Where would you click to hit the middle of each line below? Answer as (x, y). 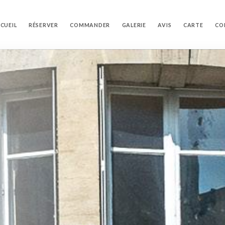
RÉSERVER (43, 25)
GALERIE (134, 25)
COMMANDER (90, 25)
